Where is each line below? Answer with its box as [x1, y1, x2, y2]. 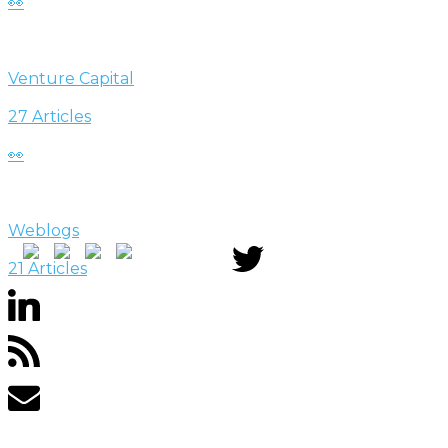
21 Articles [8, 258, 87, 278]
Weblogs [8, 220, 79, 240]
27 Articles [8, 106, 91, 126]
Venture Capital [8, 68, 134, 88]
